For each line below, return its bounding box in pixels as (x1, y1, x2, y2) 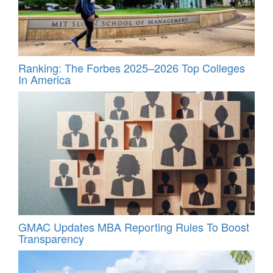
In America (18, 71, 71, 88)
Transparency (18, 230, 84, 246)
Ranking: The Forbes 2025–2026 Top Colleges (18, 60, 245, 76)
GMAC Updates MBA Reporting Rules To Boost (18, 218, 249, 235)
